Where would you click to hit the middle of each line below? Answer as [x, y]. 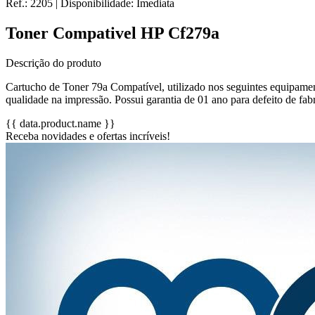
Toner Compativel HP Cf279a [112, 33]
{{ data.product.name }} [60, 123]
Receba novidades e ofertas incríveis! [88, 136]
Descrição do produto [53, 63]
